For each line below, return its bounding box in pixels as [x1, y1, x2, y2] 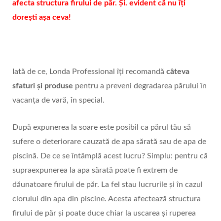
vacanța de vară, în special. [12, 96, 105, 105]
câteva [166, 68, 189, 76]
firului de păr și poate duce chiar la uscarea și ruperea [12, 209, 196, 218]
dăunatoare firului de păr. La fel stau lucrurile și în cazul [12, 181, 203, 189]
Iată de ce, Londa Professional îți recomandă [12, 68, 166, 76]
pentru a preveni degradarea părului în [73, 82, 207, 90]
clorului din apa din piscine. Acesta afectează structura [12, 195, 201, 203]
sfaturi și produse [12, 82, 73, 90]
